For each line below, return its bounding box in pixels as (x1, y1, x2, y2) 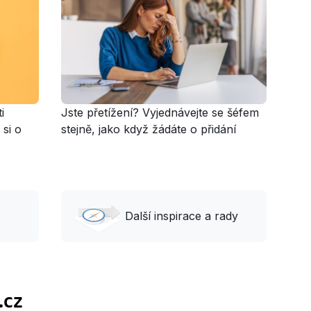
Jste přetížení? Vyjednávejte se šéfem (61, 105, 259, 119)
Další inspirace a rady (125, 209, 238, 224)
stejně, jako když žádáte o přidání (61, 121, 236, 136)
